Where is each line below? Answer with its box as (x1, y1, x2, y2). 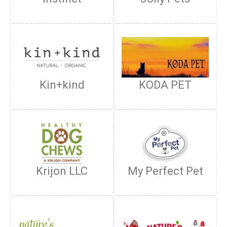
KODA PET (139, 79, 192, 91)
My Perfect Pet (127, 165, 203, 177)
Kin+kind (39, 79, 85, 91)
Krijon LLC (36, 165, 88, 177)
